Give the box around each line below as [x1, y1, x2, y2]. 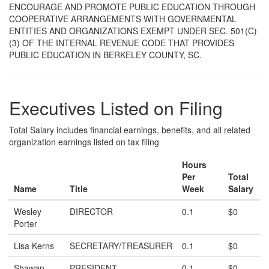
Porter [14, 217, 37, 229]
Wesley [14, 205, 41, 217]
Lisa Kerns [14, 240, 54, 252]
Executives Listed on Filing [9, 95, 223, 121]
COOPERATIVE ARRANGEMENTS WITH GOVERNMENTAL [9, 13, 237, 25]
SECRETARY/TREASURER [70, 240, 172, 252]
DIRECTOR [70, 205, 113, 217]
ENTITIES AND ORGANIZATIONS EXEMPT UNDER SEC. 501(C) [9, 25, 257, 37]
